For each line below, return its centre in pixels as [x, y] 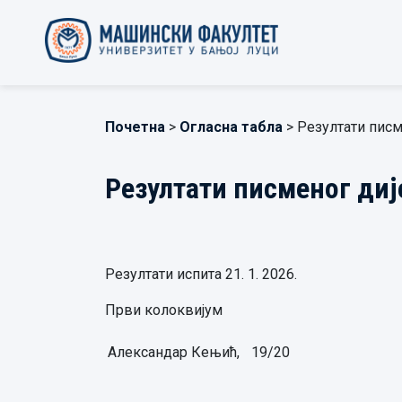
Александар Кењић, [174, 352]
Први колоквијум [164, 310]
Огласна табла [231, 127]
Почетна [135, 127]
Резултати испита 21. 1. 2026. [201, 274]
